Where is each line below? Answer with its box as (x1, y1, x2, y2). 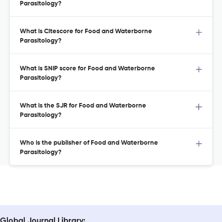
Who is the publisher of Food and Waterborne (20, 140, 158, 147)
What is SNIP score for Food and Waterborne (20, 65, 155, 72)
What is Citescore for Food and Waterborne (20, 28, 152, 35)
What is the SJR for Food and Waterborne (20, 103, 146, 110)
